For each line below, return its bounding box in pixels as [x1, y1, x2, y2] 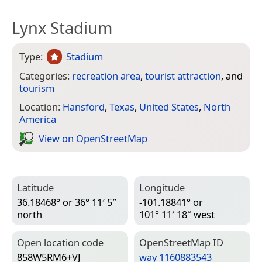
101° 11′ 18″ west [139, 207, 215, 221]
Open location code [17, 236, 104, 250]
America [19, 112, 56, 126]
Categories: [19, 68, 72, 82]
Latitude [17, 181, 54, 195]
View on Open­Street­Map [39, 131, 147, 145]
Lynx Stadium [12, 16, 112, 39]
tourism [19, 81, 54, 95]
